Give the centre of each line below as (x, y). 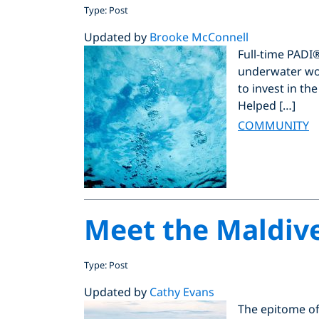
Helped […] (267, 105)
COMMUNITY (273, 125)
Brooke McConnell (199, 37)
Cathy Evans (182, 292)
